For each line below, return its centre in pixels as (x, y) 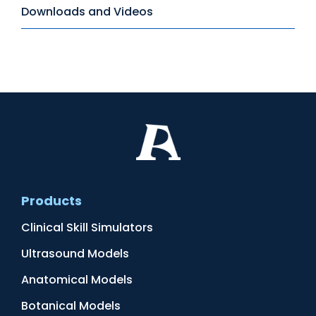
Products (51, 200)
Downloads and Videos (87, 11)
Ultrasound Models (75, 253)
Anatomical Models (77, 279)
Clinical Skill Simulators (87, 227)
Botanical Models (71, 305)
